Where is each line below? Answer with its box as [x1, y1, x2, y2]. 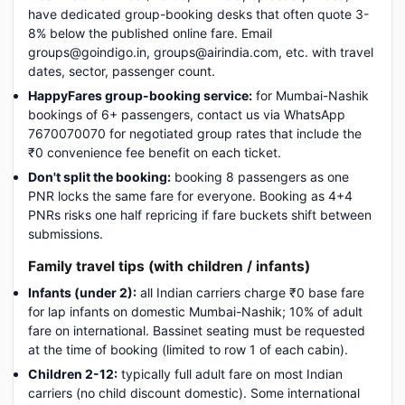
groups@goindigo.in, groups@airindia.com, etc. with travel [28, 44, 373, 60]
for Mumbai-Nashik [252, 88, 369, 103]
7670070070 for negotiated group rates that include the [28, 126, 362, 141]
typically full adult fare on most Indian [118, 366, 343, 381]
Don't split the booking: [28, 169, 171, 184]
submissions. [28, 226, 103, 241]
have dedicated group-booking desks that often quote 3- [28, 6, 369, 22]
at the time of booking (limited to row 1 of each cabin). [28, 342, 348, 357]
